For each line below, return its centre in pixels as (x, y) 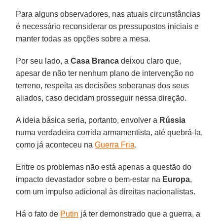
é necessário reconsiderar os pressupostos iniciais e (108, 26)
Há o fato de (38, 214)
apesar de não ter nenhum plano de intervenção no (105, 73)
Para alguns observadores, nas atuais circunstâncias (108, 14)
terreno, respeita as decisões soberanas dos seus (103, 85)
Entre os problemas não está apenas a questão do (104, 167)
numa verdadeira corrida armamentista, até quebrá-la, (110, 132)
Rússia (173, 120)
